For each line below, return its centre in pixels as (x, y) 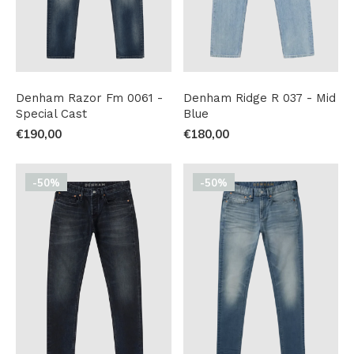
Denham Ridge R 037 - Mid (259, 98)
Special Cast (51, 113)
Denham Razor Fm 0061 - (89, 98)
